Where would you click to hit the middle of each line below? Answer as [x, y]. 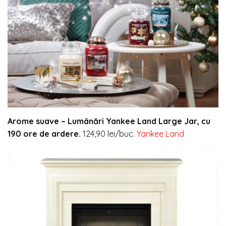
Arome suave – [38, 121]
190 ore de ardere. [45, 134]
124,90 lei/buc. [110, 134]
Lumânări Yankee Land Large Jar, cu [139, 121]
